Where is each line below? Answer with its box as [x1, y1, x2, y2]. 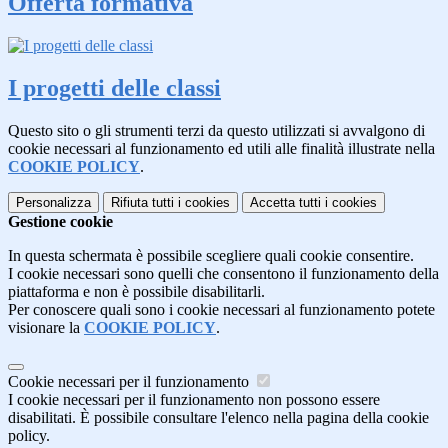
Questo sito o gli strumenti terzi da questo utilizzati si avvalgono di [8, 121, 425, 139]
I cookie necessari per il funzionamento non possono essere [8, 390, 380, 408]
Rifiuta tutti [111, 194, 174, 210]
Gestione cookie [8, 212, 113, 230]
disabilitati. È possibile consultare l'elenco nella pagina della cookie [8, 408, 429, 426]
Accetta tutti [250, 194, 321, 210]
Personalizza [16, 194, 91, 210]
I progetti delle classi [8, 74, 221, 101]
